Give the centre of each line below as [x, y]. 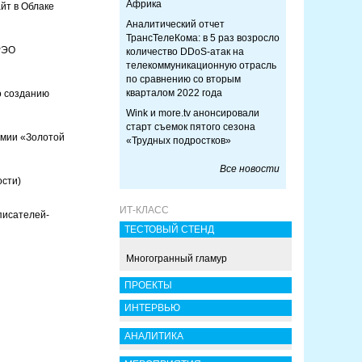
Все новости [250, 169]
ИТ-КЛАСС [144, 210]
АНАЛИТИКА [154, 336]
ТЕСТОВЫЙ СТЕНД [169, 229]
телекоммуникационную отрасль [201, 65]
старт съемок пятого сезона [191, 127]
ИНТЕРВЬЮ [152, 308]
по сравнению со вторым [183, 79]
